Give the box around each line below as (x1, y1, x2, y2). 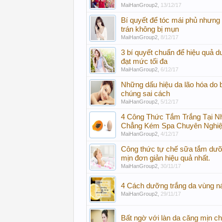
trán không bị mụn (121, 25, 179, 33)
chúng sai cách (121, 90, 170, 98)
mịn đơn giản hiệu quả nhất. (121, 154, 210, 162)
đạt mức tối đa (121, 57, 167, 65)
